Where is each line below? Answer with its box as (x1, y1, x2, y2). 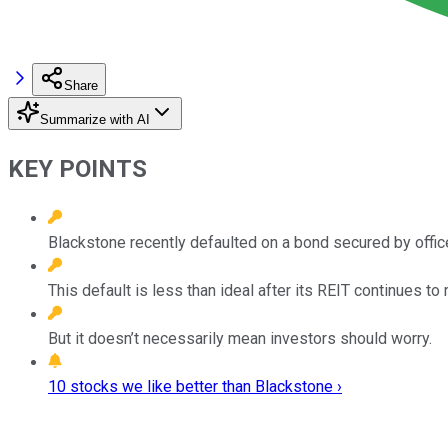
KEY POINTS (8, 154, 147, 183)
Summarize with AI (40, 111, 150, 127)
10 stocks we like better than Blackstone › (48, 376, 342, 396)
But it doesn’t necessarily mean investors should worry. (48, 328, 432, 348)
